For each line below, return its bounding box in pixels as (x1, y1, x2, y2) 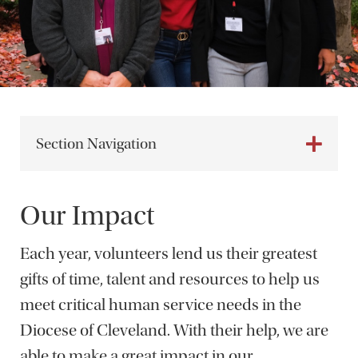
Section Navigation (36, 134, 157, 153)
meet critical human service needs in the (20, 294, 301, 315)
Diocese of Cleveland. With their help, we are (20, 320, 328, 340)
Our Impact (20, 199, 154, 233)
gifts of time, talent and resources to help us (20, 268, 320, 289)
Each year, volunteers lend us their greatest (20, 243, 317, 264)
